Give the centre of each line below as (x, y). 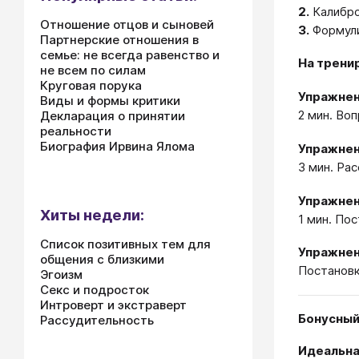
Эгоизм (61, 274)
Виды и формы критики (110, 101)
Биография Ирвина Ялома (117, 146)
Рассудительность (97, 320)
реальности (76, 131)
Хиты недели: (92, 215)
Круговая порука (91, 85)
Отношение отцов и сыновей (127, 24)
